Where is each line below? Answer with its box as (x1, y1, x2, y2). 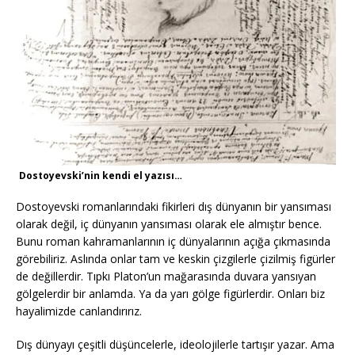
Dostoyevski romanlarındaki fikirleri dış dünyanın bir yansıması (16, 198, 331, 214)
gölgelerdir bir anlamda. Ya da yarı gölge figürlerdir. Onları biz (16, 285, 325, 301)
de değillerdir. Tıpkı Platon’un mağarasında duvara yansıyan (16, 268, 316, 284)
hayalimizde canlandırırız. (16, 303, 142, 319)
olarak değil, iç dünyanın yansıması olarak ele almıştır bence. (16, 216, 322, 231)
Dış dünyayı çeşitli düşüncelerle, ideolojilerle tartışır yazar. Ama (16, 336, 334, 352)
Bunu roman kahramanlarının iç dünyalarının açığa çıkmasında (16, 233, 330, 249)
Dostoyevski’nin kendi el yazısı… (19, 168, 182, 182)
